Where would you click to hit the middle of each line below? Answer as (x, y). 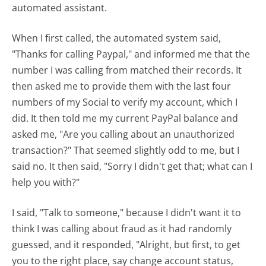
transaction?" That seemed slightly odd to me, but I (126, 150)
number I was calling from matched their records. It (127, 70)
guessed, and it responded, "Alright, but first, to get (126, 244)
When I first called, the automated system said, (117, 38)
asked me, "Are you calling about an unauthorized (123, 134)
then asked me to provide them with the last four (122, 86)
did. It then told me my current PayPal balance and (125, 118)
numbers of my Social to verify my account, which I (125, 102)
